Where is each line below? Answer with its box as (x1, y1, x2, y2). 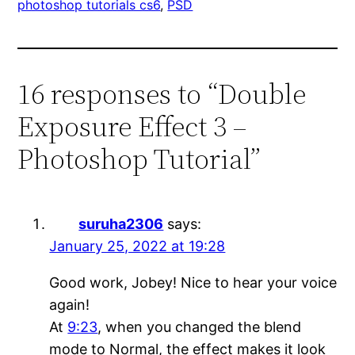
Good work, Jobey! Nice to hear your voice (49, 274, 338, 292)
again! (49, 296, 90, 314)
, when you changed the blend (97, 319, 302, 336)
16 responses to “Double (17, 74, 307, 114)
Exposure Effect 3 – (17, 107, 247, 147)
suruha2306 (78, 216, 164, 233)
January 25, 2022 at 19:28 (49, 238, 226, 255)
